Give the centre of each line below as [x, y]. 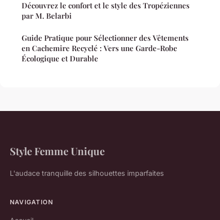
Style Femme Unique [57, 151]
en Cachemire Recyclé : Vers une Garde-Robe [99, 48]
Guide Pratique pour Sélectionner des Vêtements [105, 38]
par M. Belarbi [47, 16]
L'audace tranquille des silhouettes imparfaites [87, 173]
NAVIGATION [32, 202]
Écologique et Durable [60, 59]
